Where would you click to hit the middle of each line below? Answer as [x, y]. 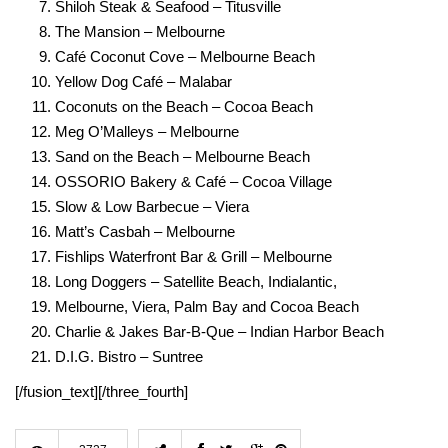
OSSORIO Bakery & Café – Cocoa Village [193, 182]
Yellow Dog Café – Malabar [143, 82]
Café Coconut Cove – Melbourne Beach [185, 57]
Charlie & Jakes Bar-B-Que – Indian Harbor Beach [219, 332]
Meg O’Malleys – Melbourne [147, 132]
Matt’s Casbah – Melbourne [145, 232]
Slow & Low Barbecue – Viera [152, 207]
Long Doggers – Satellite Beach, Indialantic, [196, 282]
